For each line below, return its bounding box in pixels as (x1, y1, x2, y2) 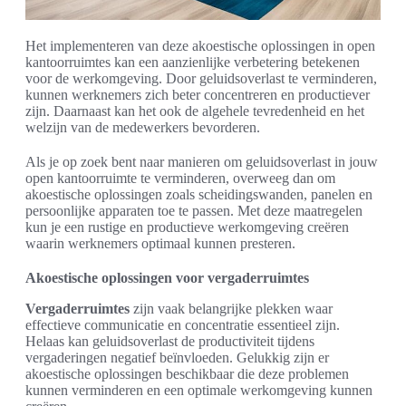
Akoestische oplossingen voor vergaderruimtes (25, 270, 309, 286)
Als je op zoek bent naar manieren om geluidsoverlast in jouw (25, 154, 378, 170)
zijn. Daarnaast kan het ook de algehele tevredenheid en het (25, 103, 364, 120)
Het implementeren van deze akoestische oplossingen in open (25, 38, 375, 54)
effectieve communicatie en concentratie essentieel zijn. (25, 317, 340, 333)
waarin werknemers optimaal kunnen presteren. (25, 236, 295, 252)
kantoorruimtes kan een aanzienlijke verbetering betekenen (25, 54, 360, 71)
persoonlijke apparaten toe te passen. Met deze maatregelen (25, 203, 362, 219)
